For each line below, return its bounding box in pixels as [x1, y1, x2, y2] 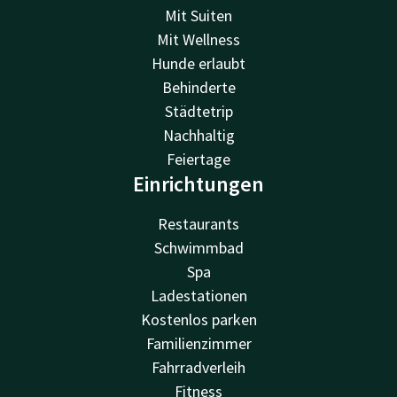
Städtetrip [164, 100, 233, 121]
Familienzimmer [145, 332, 252, 354]
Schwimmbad [153, 237, 244, 258]
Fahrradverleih [152, 356, 245, 378]
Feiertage [167, 148, 230, 169]
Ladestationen [150, 284, 247, 306]
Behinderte [161, 76, 236, 97]
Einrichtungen [133, 169, 264, 198]
